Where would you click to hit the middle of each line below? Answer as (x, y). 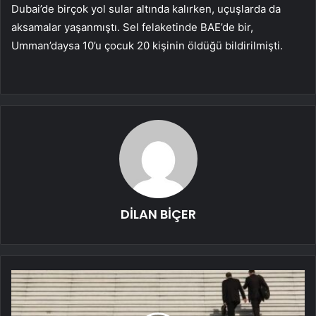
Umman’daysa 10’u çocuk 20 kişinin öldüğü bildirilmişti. (147, 46)
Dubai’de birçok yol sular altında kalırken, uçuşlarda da (146, 9)
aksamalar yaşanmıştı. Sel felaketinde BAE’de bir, (132, 28)
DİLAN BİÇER (158, 214)
